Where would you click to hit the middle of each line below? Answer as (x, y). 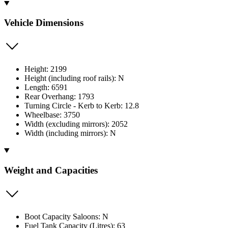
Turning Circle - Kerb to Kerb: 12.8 (82, 106)
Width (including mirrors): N (70, 133)
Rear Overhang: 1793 (59, 97)
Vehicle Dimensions (44, 23)
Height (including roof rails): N (74, 78)
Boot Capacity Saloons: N (66, 216)
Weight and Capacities (51, 170)
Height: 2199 (46, 69)
